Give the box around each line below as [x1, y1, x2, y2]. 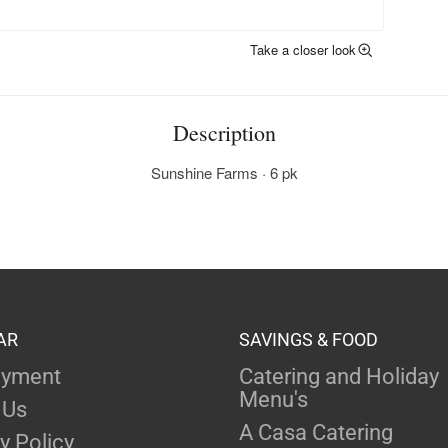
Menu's [239, 387, 308, 413]
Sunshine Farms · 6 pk [150, 162, 298, 184]
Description [172, 118, 276, 148]
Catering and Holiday [239, 364, 439, 390]
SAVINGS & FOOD [239, 329, 378, 351]
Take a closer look [250, 40, 356, 60]
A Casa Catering [239, 420, 393, 446]
